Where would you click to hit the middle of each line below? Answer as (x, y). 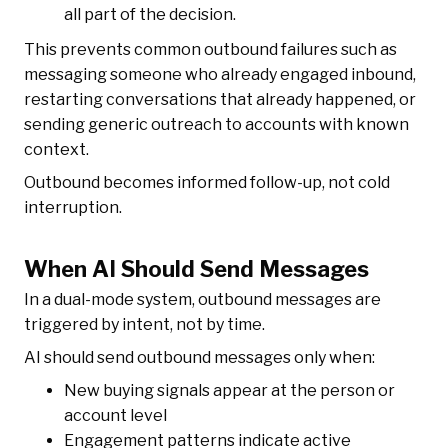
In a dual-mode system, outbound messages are (202, 300)
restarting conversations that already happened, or (220, 100)
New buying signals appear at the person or (229, 391)
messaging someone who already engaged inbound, (220, 75)
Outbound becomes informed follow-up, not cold (207, 183)
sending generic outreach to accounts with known (216, 125)
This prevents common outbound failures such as (210, 50)
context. (56, 150)
